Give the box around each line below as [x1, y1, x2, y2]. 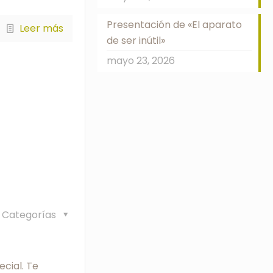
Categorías [2, 207, 59, 222]
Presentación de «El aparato [106, 18, 242, 32]
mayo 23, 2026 [106, 54, 175, 68]
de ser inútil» [106, 34, 165, 48]
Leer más [19, 21, 63, 35]
